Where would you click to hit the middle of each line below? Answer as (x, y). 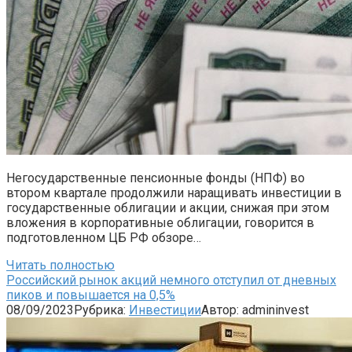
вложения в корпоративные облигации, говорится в (160, 222)
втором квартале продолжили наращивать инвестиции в (174, 192)
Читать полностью (60, 265)
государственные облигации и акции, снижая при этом (168, 207)
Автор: (220, 310)
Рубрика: (100, 310)
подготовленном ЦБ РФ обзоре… (104, 237)
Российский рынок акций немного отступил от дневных (171, 280)
